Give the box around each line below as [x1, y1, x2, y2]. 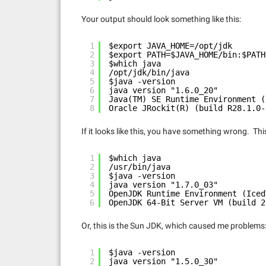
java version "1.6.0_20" [109, 85, 218, 95]
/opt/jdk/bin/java [109, 68, 189, 77]
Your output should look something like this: [81, 14, 241, 24]
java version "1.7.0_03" [109, 180, 218, 189]
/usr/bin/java [109, 162, 170, 172]
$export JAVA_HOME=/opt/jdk [109, 41, 232, 50]
